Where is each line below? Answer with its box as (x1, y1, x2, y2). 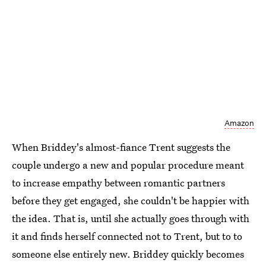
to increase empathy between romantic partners (12, 176, 225, 190)
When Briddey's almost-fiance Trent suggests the (12, 140, 230, 154)
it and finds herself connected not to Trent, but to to (12, 229, 242, 243)
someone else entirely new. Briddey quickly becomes (12, 247, 244, 261)
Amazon (224, 118, 254, 129)
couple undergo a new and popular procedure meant (12, 158, 244, 172)
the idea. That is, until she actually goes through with (12, 211, 249, 226)
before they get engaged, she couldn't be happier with (12, 194, 249, 208)
